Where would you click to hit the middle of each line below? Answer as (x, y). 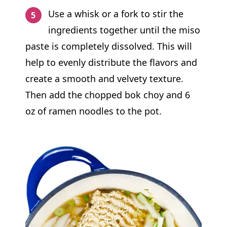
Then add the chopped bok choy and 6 (107, 94)
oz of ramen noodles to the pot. (93, 111)
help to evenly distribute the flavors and (111, 62)
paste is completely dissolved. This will (108, 46)
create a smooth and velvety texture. (104, 78)
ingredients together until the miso (124, 30)
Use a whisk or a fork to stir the (116, 13)
